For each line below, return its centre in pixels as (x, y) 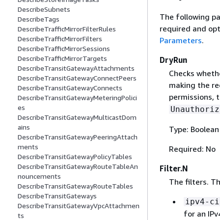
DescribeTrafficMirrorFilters (60, 39)
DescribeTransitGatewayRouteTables (75, 186)
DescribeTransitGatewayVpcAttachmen (79, 206)
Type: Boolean (194, 129)
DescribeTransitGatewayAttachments (76, 68)
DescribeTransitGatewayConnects (70, 88)
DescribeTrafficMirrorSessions (64, 49)
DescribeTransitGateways (57, 196)
